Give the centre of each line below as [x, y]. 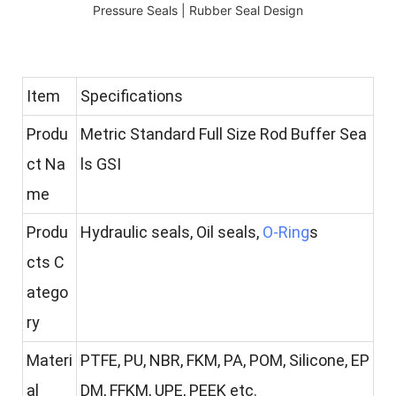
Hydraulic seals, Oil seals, [171, 232]
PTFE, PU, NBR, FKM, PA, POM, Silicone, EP [225, 360]
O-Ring [286, 232]
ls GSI [101, 164]
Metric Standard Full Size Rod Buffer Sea [224, 133]
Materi [49, 360]
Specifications [132, 95]
